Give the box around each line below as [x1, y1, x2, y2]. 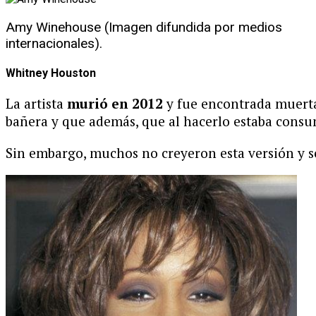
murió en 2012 [63, 95, 163, 113]
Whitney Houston [6, 66, 96, 80]
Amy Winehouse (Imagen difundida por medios [6, 18, 282, 35]
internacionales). [6, 35, 102, 51]
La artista [6, 95, 63, 113]
